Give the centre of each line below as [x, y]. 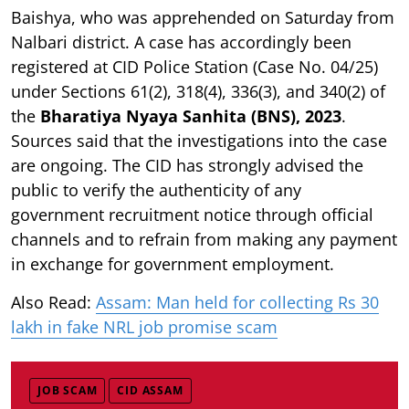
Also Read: [53, 302]
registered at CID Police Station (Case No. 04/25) [194, 66]
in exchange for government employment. [173, 263]
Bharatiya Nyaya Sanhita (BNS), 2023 [191, 115]
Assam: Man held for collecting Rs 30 [237, 302]
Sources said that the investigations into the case [199, 140]
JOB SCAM [68, 390]
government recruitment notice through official [192, 214]
